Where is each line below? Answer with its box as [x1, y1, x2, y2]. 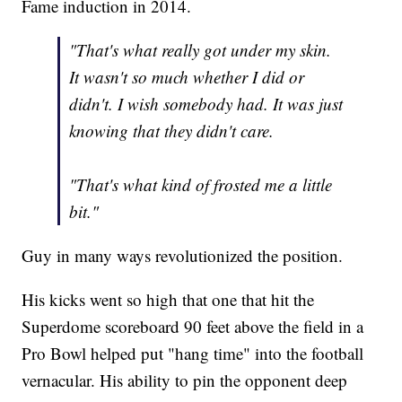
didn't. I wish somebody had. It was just [69, 92, 344, 116]
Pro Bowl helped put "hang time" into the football [22, 342, 364, 365]
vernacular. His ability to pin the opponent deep [22, 369, 348, 392]
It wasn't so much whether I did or [69, 66, 305, 89]
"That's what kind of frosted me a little [69, 173, 333, 197]
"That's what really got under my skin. [69, 39, 332, 62]
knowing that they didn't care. [69, 119, 275, 143]
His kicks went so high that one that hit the [22, 288, 315, 311]
